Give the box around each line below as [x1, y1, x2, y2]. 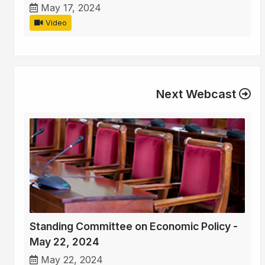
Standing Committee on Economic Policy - [30, 220, 238, 233]
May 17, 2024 [41, 2, 101, 14]
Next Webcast [156, 87, 239, 102]
